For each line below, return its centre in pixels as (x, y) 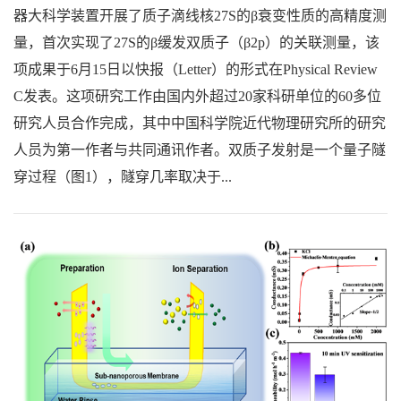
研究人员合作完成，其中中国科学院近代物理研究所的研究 (200, 123)
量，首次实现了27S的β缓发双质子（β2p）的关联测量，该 (196, 42)
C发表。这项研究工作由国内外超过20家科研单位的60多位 (197, 96)
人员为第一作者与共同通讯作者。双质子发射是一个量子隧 (200, 149)
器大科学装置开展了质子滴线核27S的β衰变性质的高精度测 (200, 15)
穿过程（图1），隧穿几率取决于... (123, 176)
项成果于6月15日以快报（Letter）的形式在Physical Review (196, 69)
